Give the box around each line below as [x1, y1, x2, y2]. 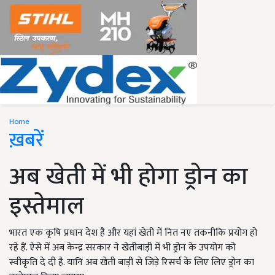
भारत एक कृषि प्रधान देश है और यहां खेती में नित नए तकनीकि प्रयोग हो [9, 225, 257, 241]
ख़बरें [9, 124, 44, 157]
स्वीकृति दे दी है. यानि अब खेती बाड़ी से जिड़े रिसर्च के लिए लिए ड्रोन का [9, 254, 254, 271]
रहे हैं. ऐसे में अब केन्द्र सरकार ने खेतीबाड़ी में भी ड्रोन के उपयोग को [9, 239, 236, 256]
